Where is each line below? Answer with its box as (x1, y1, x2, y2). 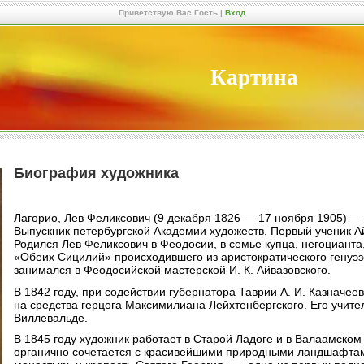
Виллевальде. (14, 310, 88, 324)
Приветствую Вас (119, 8, 192, 17)
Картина (210, 65, 298, 89)
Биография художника (14, 164, 179, 181)
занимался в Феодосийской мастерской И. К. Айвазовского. (14, 262, 331, 276)
